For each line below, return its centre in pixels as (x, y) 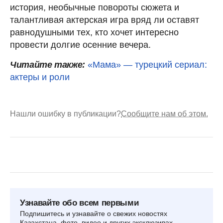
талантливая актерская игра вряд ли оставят (105, 20)
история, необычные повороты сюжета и (95, 7)
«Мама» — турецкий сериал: (147, 64)
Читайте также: (48, 64)
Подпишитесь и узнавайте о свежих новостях (94, 213)
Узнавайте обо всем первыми (79, 203)
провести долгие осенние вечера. (80, 45)
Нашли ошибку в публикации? (65, 113)
